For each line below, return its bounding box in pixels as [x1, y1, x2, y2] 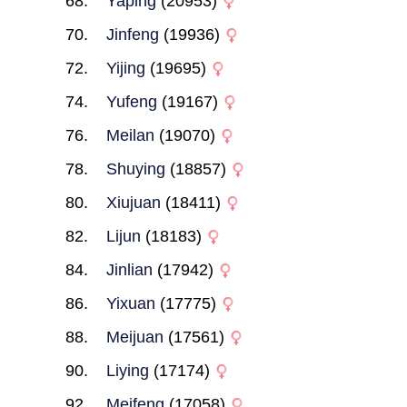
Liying [105, 362, 149, 380]
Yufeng [105, 93, 157, 111]
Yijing [105, 59, 145, 77]
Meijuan [105, 328, 164, 346]
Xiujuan [105, 194, 161, 212]
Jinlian [105, 261, 153, 279]
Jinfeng [105, 25, 159, 44]
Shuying [105, 160, 165, 178]
